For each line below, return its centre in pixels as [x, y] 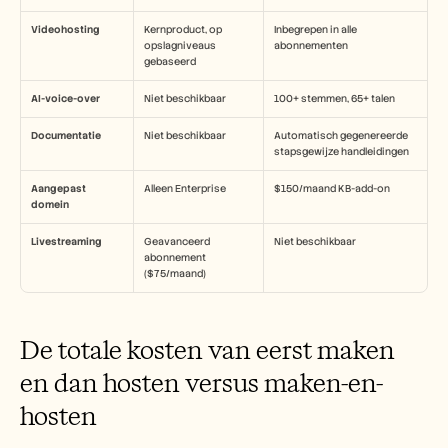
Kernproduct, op [183, 29]
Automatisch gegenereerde [341, 135]
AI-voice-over [65, 98]
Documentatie [66, 135]
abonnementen [311, 45]
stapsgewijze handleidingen [341, 151]
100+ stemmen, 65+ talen [334, 98]
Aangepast [58, 188]
